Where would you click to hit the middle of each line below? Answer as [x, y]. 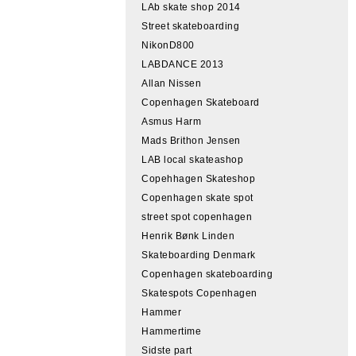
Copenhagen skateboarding [207, 274]
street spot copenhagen [197, 217]
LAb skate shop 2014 [191, 7]
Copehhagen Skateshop [198, 179]
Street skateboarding [190, 26]
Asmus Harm [171, 122]
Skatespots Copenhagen [199, 293]
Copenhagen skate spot [197, 198]
